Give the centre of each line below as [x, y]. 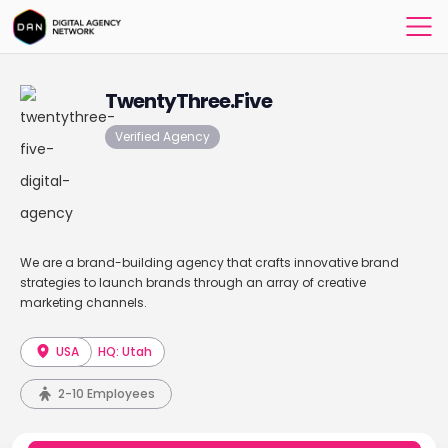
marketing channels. [83, 302]
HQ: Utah [125, 351]
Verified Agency [162, 136]
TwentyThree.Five [188, 101]
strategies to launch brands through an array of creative [192, 282]
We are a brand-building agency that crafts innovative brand [209, 262]
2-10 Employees [106, 393]
